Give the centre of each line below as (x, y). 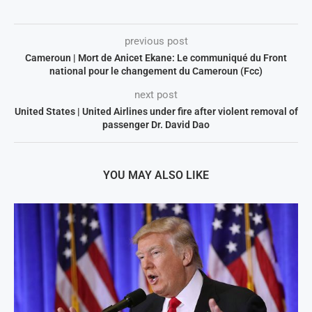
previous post (156, 41)
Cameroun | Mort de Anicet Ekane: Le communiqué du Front (156, 58)
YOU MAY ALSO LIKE (156, 175)
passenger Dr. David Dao (156, 125)
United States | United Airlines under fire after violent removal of (156, 112)
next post (156, 95)
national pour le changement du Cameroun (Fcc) (156, 71)
